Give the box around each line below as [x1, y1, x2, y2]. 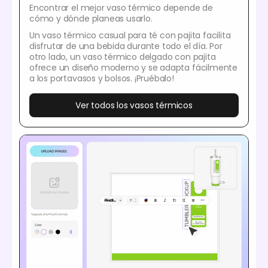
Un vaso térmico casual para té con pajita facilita [29, 29, 231, 41]
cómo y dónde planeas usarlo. [29, 12, 153, 25]
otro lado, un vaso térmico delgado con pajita [29, 50, 216, 63]
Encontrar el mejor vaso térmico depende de [29, 1, 213, 14]
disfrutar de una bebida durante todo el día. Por [29, 39, 223, 52]
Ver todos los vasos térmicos [75, 99, 193, 111]
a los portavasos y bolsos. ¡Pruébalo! [29, 72, 174, 84]
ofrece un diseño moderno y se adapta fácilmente [29, 61, 237, 74]
